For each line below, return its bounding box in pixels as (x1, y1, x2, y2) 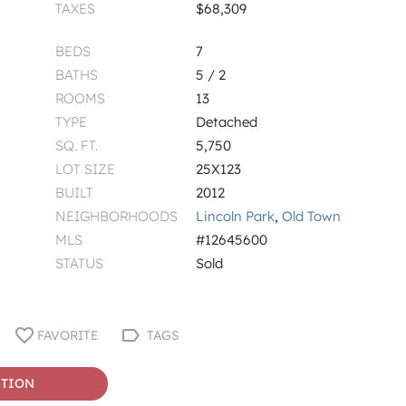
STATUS (54, 254, 103, 272)
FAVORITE (37, 326, 98, 343)
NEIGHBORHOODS (54, 207, 178, 225)
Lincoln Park (195, 207, 275, 225)
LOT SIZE (54, 159, 115, 178)
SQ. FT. (54, 136, 98, 154)
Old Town (281, 207, 341, 225)
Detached (195, 112, 265, 130)
